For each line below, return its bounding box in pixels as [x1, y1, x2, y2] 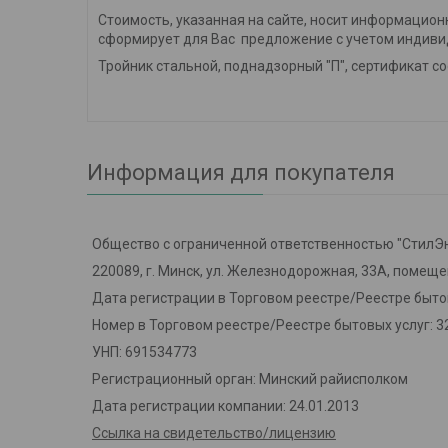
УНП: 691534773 [92, 344, 197, 361]
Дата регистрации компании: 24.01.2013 [92, 398, 359, 415]
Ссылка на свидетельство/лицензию [92, 425, 336, 442]
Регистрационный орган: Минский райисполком [92, 371, 408, 388]
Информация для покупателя [87, 160, 395, 186]
